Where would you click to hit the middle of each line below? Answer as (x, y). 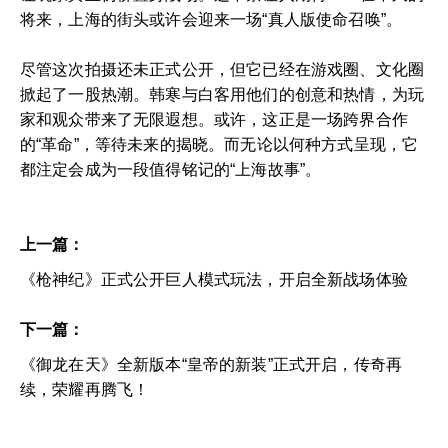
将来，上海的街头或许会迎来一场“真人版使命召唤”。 (211, 19)
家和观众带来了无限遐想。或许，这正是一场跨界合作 (214, 119)
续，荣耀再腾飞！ (85, 389)
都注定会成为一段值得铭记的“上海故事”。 (171, 169)
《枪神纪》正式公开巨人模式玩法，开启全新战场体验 (214, 279)
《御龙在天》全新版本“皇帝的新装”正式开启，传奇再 (211, 364)
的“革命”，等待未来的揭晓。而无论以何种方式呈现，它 (219, 144)
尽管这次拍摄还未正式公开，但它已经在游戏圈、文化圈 (222, 69)
